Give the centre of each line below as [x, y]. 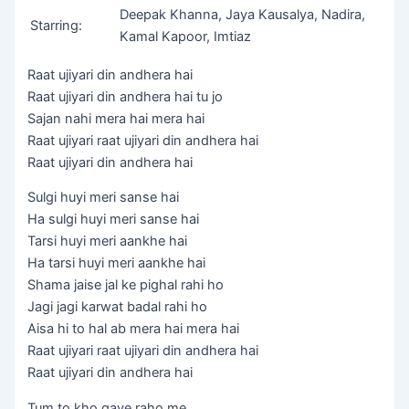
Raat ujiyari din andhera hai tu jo [126, 96]
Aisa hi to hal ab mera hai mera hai [134, 329]
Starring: [57, 26]
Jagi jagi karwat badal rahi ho [118, 307]
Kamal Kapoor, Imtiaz [186, 37]
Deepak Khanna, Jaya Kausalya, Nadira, [243, 15]
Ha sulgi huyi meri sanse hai [114, 220]
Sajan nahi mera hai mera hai [116, 118]
